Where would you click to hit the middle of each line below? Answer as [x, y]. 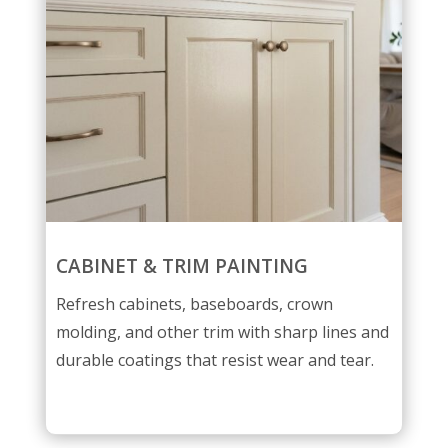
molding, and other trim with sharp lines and [222, 331]
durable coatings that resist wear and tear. [214, 359]
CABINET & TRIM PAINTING [181, 265]
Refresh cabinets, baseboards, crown [194, 303]
